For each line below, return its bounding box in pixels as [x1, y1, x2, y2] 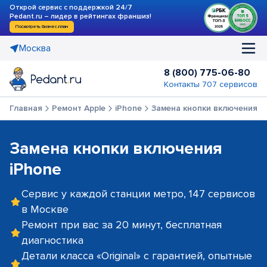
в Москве [21, 203, 69, 216]
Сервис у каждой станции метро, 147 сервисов [21, 187, 255, 200]
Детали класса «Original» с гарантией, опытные [21, 249, 252, 262]
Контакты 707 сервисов [164, 79, 257, 89]
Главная [10, 103, 42, 113]
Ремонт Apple [52, 103, 105, 113]
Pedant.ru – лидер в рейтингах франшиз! [10, 12, 151, 21]
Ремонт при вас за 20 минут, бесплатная [21, 218, 222, 231]
